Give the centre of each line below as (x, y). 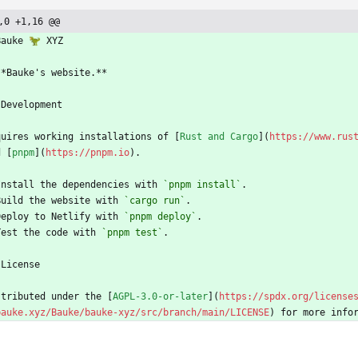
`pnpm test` (132, 232)
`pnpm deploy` (160, 216)
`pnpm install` (202, 184)
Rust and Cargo (219, 136)
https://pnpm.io (88, 152)
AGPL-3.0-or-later (160, 296)
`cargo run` (155, 200)
